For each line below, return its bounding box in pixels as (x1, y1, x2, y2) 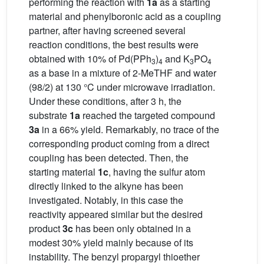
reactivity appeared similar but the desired (29, 207, 203, 221)
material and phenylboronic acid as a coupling (29, 9, 221, 23)
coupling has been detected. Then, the (29, 150, 189, 164)
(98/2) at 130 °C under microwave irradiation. (29, 80, 215, 94)
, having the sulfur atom (108, 164, 205, 179)
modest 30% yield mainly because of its (29, 235, 193, 249)
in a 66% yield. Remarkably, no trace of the (39, 122, 219, 136)
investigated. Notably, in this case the (29, 193, 183, 207)
